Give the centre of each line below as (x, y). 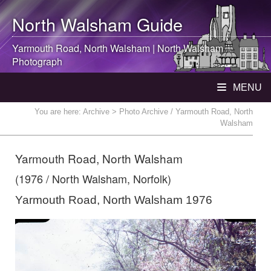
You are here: (59, 112)
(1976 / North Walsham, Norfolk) (93, 178)
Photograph (37, 61)
